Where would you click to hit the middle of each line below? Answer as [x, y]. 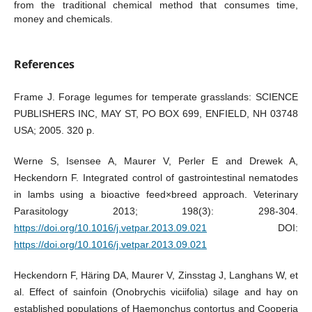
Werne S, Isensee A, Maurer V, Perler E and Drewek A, [156, 161]
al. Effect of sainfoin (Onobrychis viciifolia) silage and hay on [156, 292]
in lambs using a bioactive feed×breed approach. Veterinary [156, 195]
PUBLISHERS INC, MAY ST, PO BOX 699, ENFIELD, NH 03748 [156, 114]
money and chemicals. [63, 18]
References [44, 64]
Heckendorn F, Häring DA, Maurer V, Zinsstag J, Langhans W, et [156, 275]
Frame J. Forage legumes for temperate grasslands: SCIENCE [156, 97]
